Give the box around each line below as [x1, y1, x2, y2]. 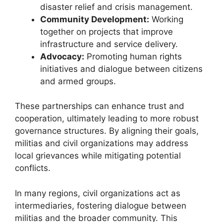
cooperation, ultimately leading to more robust [15, 113, 199, 123]
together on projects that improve [40, 26, 173, 37]
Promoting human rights [84, 51, 182, 61]
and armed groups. [40, 76, 116, 86]
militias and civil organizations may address [15, 138, 188, 148]
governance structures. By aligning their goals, [15, 126, 199, 136]
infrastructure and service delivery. [40, 39, 178, 49]
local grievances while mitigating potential [15, 151, 181, 161]
